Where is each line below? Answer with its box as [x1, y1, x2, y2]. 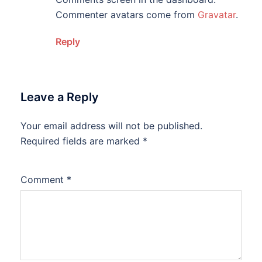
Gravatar [198, 9, 236, 20]
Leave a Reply [20, 90, 99, 104]
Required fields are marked [20, 135, 143, 147]
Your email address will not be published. [20, 120, 202, 132]
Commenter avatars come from [56, 9, 198, 20]
